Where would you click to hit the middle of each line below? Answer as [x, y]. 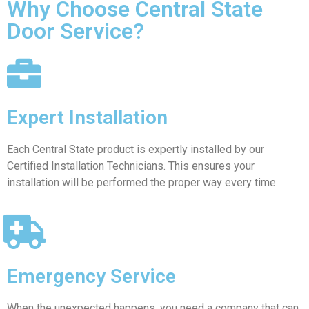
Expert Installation [87, 117]
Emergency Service [91, 276]
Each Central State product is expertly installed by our [136, 149]
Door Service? [76, 31]
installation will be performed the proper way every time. [142, 182]
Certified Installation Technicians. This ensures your [131, 166]
